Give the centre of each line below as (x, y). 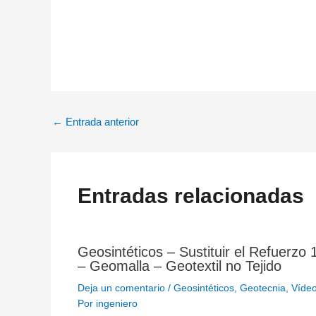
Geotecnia (262, 287)
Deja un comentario (121, 287)
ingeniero (116, 303)
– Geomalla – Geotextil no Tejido (179, 266)
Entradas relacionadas (190, 195)
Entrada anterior (101, 122)
